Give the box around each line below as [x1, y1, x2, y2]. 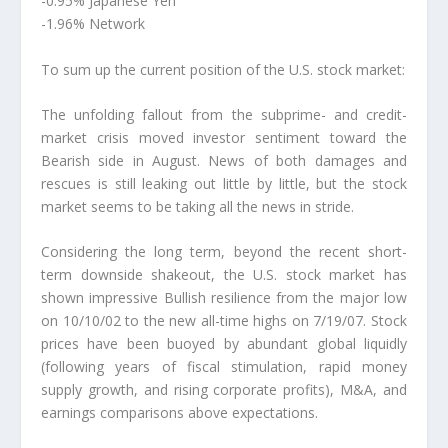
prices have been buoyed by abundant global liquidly [40, 334, 408, 354]
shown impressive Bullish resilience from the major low [40, 288, 408, 308]
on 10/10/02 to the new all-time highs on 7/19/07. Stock [40, 311, 408, 331]
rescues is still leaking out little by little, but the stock [40, 174, 408, 194]
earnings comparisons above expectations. [40, 403, 318, 423]
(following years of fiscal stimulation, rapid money [40, 357, 408, 377]
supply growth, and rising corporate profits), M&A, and [40, 380, 408, 400]
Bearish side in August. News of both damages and [40, 151, 408, 171]
